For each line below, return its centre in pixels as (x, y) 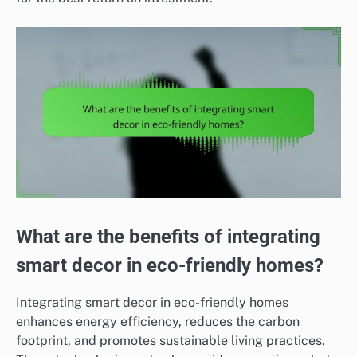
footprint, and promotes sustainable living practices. (171, 340)
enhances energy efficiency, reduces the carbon (158, 321)
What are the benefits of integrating (168, 237)
